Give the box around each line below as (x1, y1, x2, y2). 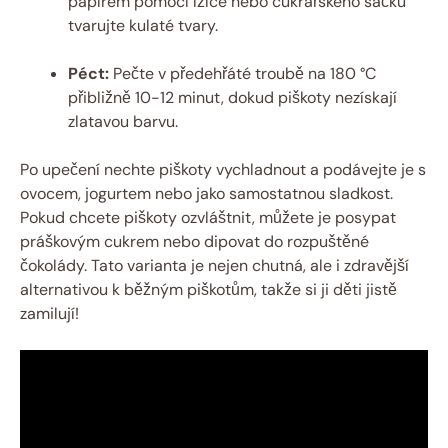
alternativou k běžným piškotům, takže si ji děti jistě (20, 278, 397, 300)
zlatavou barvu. (68, 110, 178, 132)
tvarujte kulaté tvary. (68, 14, 218, 36)
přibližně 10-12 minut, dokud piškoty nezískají (68, 86, 397, 108)
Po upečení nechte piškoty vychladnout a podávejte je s (20, 158, 426, 180)
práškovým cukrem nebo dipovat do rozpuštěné (20, 230, 369, 252)
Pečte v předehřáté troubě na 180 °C (109, 62, 376, 84)
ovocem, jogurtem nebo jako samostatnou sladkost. (20, 182, 393, 204)
